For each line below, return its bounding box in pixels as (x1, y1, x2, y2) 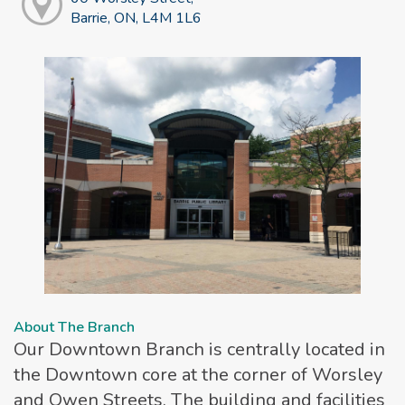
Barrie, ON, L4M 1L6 (70, 7, 202, 28)
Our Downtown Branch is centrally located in (14, 337, 385, 363)
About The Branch (14, 317, 135, 338)
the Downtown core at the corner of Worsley (14, 363, 382, 388)
